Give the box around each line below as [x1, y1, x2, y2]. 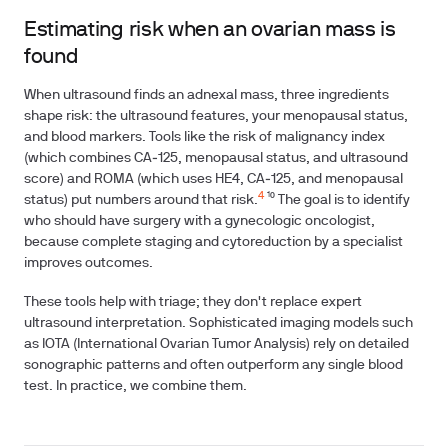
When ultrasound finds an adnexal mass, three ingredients [24, 89, 389, 102]
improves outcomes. [24, 257, 153, 270]
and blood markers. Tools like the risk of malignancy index [24, 131, 385, 144]
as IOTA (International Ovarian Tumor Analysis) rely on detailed [24, 338, 409, 351]
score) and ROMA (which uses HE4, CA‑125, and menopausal [24, 173, 403, 186]
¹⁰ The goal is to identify [264, 194, 410, 207]
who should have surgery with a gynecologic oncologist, [24, 215, 375, 228]
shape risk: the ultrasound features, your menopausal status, [24, 110, 408, 123]
